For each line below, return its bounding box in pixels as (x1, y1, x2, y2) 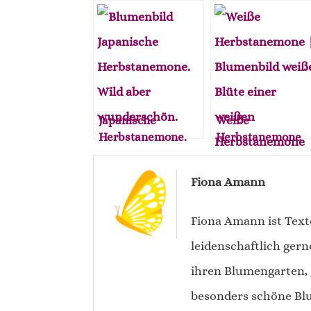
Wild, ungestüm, (99, 146, 186, 160)
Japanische (99, 112, 157, 127)
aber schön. (99, 162, 160, 177)
